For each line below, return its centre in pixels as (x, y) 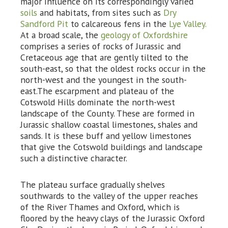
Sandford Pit (46, 24)
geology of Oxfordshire (144, 35)
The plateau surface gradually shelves (93, 184)
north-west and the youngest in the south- (104, 80)
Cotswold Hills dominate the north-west (98, 102)
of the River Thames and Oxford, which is (100, 207)
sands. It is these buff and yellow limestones (106, 136)
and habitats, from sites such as (102, 12)
